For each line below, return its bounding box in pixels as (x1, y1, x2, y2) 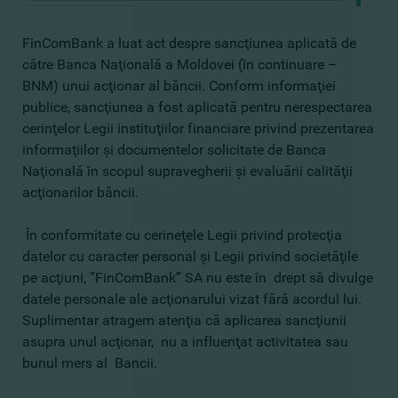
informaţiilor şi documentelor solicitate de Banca (22, 141, 326, 158)
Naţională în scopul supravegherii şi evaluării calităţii (22, 163, 353, 179)
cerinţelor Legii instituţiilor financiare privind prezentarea (22, 120, 374, 137)
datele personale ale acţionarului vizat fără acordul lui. (22, 291, 362, 307)
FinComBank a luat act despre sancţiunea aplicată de (22, 35, 356, 52)
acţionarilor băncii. (22, 184, 139, 201)
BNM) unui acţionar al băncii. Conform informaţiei (22, 77, 336, 94)
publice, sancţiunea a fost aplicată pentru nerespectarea (22, 99, 372, 115)
